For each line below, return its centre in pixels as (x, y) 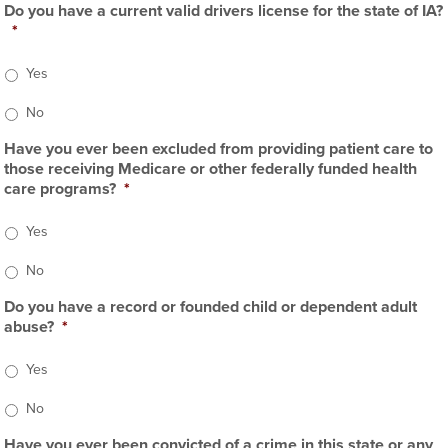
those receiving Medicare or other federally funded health (211, 169)
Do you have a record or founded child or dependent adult (211, 307)
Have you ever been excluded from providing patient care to (219, 149)
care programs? (60, 189)
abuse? (29, 327)
